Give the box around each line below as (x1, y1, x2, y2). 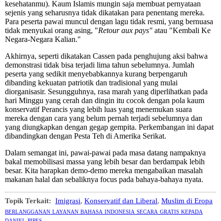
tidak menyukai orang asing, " (5, 26, 98, 35)
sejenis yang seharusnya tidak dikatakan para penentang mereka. (5, 8, 205, 17)
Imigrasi (55, 196, 80, 205)
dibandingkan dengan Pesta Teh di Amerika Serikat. (5, 132, 166, 141)
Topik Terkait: (5, 196, 51, 205)
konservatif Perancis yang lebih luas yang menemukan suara (5, 105, 192, 114)
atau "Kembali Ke (152, 26, 211, 35)
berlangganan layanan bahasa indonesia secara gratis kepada (5, 207, 203, 216)
